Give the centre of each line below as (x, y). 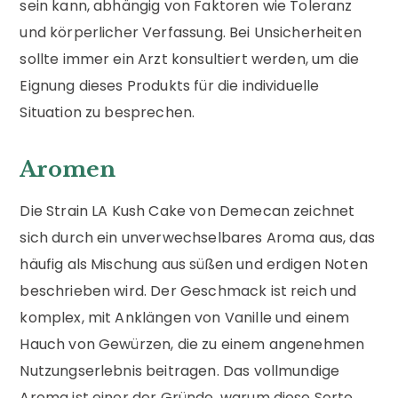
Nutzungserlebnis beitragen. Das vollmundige (180, 370)
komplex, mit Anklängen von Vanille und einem (185, 317)
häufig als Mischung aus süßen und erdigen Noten (194, 264)
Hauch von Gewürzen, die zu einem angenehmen (192, 344)
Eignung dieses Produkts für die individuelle (170, 85)
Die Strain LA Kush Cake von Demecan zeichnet (187, 211)
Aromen (68, 169)
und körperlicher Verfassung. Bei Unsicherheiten (191, 32)
